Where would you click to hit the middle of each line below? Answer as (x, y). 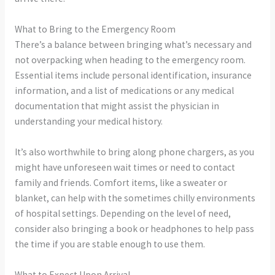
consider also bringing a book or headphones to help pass (134, 228)
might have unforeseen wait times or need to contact (125, 167)
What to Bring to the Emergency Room (95, 29)
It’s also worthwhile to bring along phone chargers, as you (134, 152)
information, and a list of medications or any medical (124, 91)
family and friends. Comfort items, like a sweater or (121, 182)
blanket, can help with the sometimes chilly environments (135, 198)
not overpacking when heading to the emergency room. (130, 60)
